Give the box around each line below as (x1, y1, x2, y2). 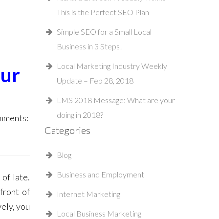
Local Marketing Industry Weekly (57, 61, 167, 70)
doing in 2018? (57, 110, 103, 119)
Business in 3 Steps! (57, 42, 122, 51)
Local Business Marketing (57, 209, 141, 218)
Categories (44, 124, 90, 136)
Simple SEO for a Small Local (57, 27, 152, 36)
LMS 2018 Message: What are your (57, 95, 175, 105)
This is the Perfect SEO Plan (57, 7, 149, 17)
